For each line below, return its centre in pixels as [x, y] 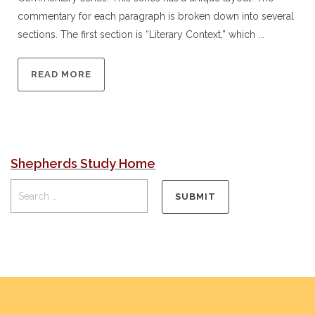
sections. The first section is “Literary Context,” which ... [141, 34]
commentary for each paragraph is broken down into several [156, 16]
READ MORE [61, 74]
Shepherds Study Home [83, 163]
